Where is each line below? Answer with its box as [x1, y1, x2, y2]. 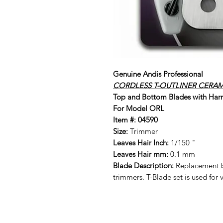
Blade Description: [113, 160, 174, 170]
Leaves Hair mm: [113, 149, 170, 159]
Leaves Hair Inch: [113, 137, 169, 147]
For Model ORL [113, 103, 164, 113]
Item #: [113, 114, 136, 124]
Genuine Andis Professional [113, 69, 203, 79]
